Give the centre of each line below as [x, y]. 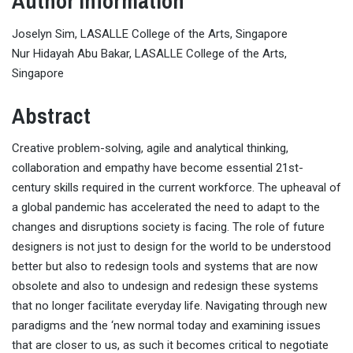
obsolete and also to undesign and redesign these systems [165, 286]
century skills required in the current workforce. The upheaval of [176, 188]
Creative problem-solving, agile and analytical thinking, [150, 149]
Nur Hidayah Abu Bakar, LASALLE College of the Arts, [149, 53]
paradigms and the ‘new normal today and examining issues [166, 326]
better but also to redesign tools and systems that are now [165, 267]
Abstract [51, 115]
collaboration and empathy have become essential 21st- [158, 168]
